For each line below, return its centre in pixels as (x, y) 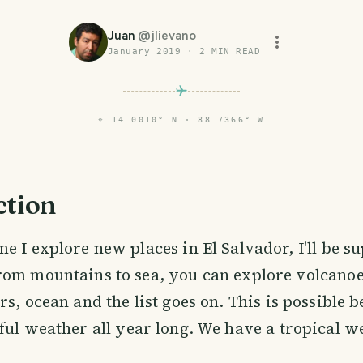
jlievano (173, 36)
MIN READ (233, 51)
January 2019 (144, 51)
